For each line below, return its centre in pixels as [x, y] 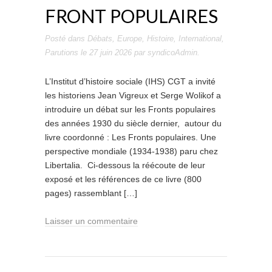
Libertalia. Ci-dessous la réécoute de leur [125, 165]
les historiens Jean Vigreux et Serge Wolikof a [133, 95]
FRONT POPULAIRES [131, 16]
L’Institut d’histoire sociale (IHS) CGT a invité [130, 81]
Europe [130, 39]
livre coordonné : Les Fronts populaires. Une [131, 137]
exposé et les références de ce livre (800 [123, 179]
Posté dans [66, 39]
